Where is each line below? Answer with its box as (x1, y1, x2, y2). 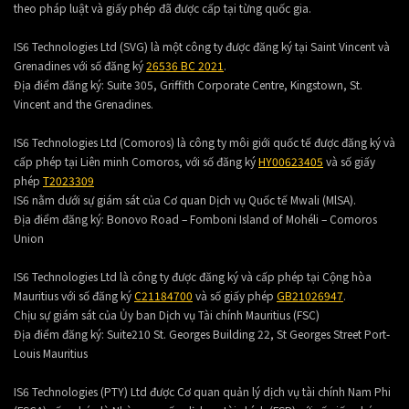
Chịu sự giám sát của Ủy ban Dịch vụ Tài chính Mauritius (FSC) (14, 307, 320, 322)
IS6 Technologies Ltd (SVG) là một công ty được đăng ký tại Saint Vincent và (14, 38, 390, 54)
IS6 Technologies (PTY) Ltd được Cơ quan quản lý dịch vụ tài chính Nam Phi (14, 383, 391, 399)
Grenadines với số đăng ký (14, 58, 146, 73)
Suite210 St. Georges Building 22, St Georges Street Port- (104, 326, 390, 341)
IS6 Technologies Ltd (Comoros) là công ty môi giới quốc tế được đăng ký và (14, 134, 395, 150)
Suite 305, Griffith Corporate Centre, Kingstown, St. (104, 77, 362, 92)
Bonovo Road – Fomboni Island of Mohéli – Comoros (104, 211, 377, 226)
